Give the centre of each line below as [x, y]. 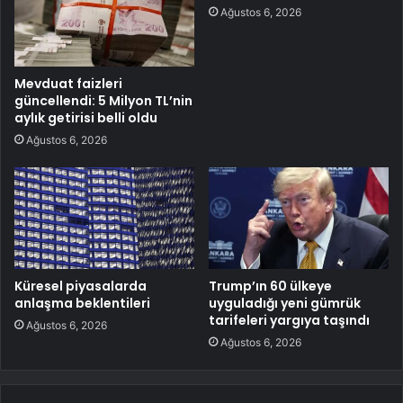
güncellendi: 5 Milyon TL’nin [103, 100]
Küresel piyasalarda [81, 286]
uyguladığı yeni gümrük [285, 303]
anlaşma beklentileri [82, 303]
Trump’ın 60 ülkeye [270, 286]
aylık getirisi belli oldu [86, 117]
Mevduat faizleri [68, 83]
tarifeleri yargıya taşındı [289, 320]
